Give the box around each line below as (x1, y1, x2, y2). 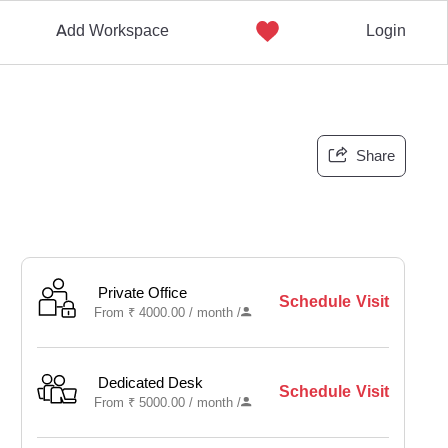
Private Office (98, 283, 188, 303)
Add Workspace (55, 20, 169, 41)
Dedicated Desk (98, 373, 204, 393)
